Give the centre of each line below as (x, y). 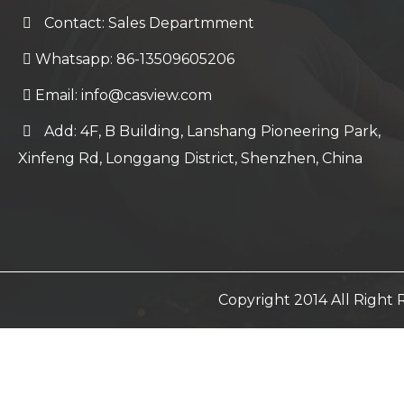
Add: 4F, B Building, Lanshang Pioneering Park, (208, 132)
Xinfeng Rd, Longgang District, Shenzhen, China (190, 159)
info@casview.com (147, 96)
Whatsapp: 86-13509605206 (133, 60)
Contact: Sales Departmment (145, 23)
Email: (56, 96)
